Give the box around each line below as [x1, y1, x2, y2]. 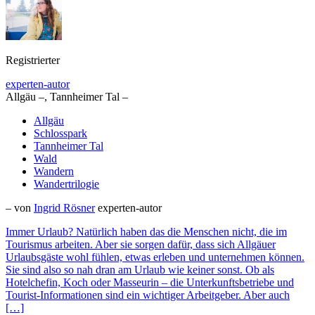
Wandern [34, 165, 74, 178]
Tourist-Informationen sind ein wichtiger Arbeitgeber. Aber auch [6, 289, 290, 302]
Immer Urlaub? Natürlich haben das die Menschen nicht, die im [6, 226, 287, 238]
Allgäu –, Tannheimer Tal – [6, 91, 128, 103]
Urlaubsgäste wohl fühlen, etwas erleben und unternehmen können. [6, 251, 304, 264]
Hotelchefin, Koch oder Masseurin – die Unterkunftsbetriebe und [6, 276, 294, 289]
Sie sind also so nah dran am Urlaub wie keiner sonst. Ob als [6, 264, 274, 276]
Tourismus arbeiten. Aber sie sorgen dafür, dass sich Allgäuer [6, 238, 276, 251]
